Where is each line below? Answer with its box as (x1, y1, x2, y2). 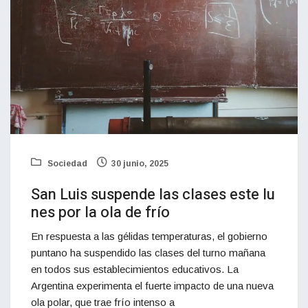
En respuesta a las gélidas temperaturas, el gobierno (31, 230, 267, 243)
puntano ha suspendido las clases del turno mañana (31, 247, 265, 259)
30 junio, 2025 (111, 159, 168, 169)
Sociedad (45, 159, 87, 169)
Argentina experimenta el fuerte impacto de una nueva (31, 280, 274, 292)
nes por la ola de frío (31, 201, 170, 224)
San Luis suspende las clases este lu (31, 184, 275, 206)
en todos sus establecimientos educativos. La (31, 263, 239, 276)
